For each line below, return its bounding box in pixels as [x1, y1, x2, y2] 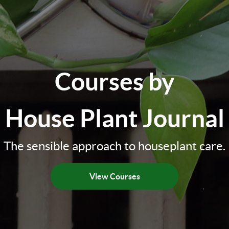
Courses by [54, 67, 175, 96]
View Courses [89, 172, 140, 181]
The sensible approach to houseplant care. [4, 139, 225, 153]
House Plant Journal [5, 104, 224, 133]
